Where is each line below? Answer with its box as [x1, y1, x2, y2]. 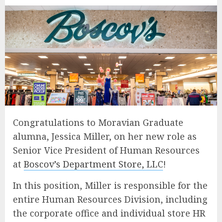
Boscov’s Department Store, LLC [24, 158, 163, 170]
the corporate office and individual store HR [13, 207, 205, 219]
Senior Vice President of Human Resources [13, 144, 200, 156]
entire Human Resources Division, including [13, 193, 208, 205]
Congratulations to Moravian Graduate [13, 116, 183, 128]
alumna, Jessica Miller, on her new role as [13, 130, 197, 142]
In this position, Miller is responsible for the [13, 179, 208, 191]
